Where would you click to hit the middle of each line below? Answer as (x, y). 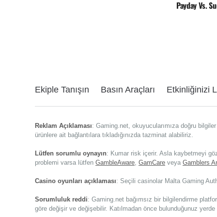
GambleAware (115, 163)
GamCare (152, 163)
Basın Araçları (128, 90)
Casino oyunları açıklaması (76, 181)
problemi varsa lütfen (65, 163)
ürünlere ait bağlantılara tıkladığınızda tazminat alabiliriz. (114, 135)
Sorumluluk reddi (61, 199)
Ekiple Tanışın (62, 90)
